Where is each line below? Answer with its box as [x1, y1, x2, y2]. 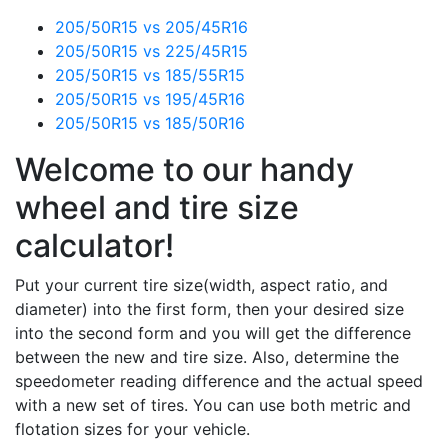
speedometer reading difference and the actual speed [15, 371, 423, 391]
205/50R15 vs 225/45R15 [55, 41, 248, 61]
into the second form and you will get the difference [15, 323, 411, 343]
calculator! [15, 226, 174, 265]
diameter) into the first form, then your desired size [15, 299, 404, 319]
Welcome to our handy [15, 150, 354, 189]
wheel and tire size [15, 188, 299, 227]
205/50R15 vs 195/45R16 [55, 89, 245, 109]
